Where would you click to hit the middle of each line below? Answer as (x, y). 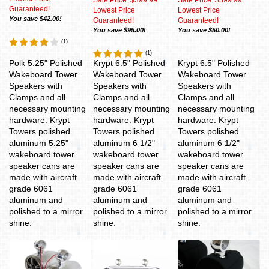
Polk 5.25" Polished (46, 63)
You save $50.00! (204, 30)
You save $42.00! (35, 19)
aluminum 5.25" (39, 143)
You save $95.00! (119, 30)
